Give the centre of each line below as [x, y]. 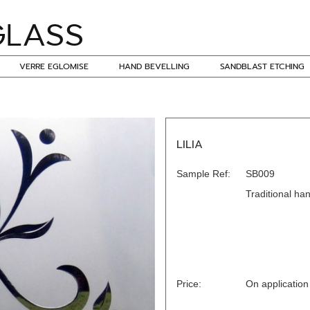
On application [277, 284]
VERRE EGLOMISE [54, 66]
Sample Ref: [203, 174]
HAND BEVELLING [154, 66]
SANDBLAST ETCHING [262, 66]
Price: [189, 284]
